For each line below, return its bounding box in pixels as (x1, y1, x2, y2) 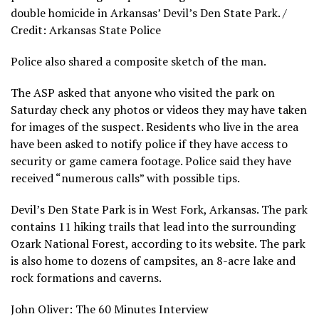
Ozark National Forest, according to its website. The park (11, 235, 305, 251)
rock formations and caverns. (11, 269, 162, 286)
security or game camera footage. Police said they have (11, 152, 291, 169)
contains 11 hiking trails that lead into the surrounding (11, 218, 296, 234)
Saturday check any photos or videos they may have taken (11, 101, 307, 117)
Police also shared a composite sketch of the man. (11, 53, 266, 69)
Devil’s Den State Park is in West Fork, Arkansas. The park (11, 201, 308, 217)
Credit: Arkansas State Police (11, 21, 161, 38)
